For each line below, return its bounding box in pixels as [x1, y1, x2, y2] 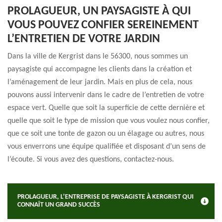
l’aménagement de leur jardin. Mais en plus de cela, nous [7, 78, 192, 86]
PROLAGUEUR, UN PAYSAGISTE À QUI [7, 5, 191, 17]
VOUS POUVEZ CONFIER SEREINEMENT [7, 19, 199, 31]
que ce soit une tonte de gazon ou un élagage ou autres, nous [7, 130, 204, 138]
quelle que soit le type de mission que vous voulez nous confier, [7, 117, 210, 125]
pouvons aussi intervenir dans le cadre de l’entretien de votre [7, 91, 204, 99]
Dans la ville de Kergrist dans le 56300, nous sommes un [7, 53, 188, 60]
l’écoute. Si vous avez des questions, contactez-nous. [7, 156, 174, 164]
